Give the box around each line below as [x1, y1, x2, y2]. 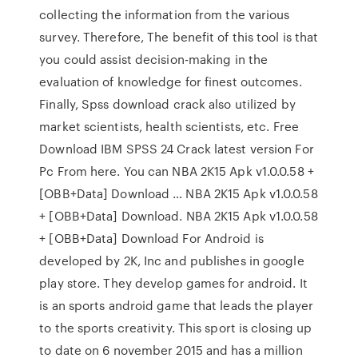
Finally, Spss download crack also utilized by [39, 95, 296, 113]
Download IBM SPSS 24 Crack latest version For [39, 140, 314, 157]
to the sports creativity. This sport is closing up [39, 319, 312, 336]
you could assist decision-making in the [39, 50, 268, 68]
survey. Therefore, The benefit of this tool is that [39, 28, 319, 46]
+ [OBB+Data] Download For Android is [39, 229, 264, 247]
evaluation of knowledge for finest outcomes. [39, 73, 302, 90]
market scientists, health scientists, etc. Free [39, 117, 299, 135]
